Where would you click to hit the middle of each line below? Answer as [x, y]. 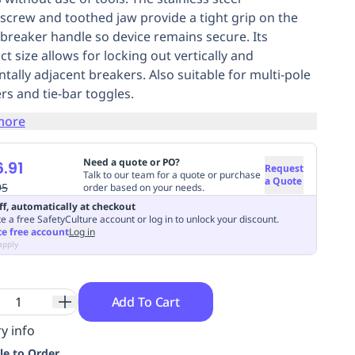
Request [284, 168]
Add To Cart [145, 302]
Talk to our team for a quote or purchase [172, 175]
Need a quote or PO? [131, 162]
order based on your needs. [143, 187]
